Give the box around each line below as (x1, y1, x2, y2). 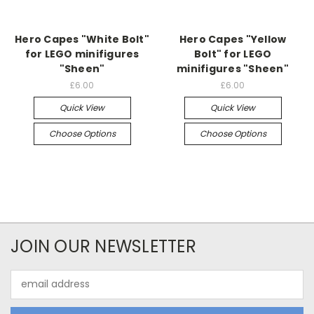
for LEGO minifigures (25, 46, 139, 61)
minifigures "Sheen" (177, 61, 289, 76)
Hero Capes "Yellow (179, 32, 287, 46)
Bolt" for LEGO (193, 46, 272, 61)
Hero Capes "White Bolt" (15, 32, 149, 46)
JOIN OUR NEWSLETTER (11, 234, 196, 258)
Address (11, 284, 49, 299)
